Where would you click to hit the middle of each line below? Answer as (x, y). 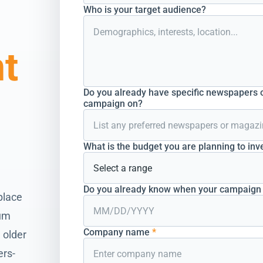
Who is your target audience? (145, 10)
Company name (118, 232)
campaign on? (113, 104)
